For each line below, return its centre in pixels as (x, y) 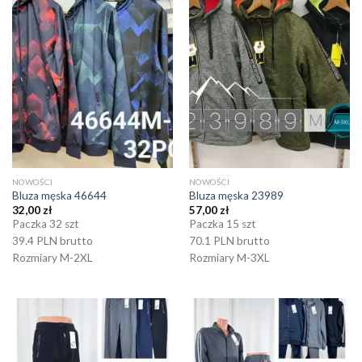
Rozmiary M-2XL (52, 258)
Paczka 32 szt (45, 224)
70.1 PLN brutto (229, 241)
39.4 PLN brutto (52, 241)
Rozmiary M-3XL (229, 258)
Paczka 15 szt (222, 224)
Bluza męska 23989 (236, 195)
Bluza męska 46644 (59, 195)
